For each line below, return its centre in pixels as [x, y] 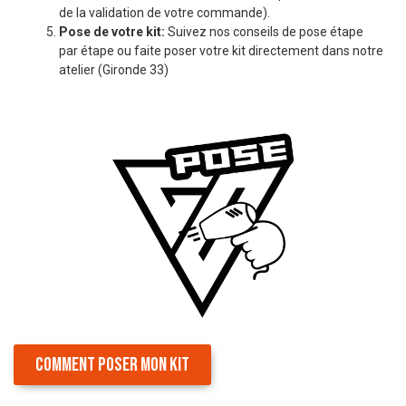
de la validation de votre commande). [164, 13]
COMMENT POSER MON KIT [112, 364]
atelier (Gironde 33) [114, 70]
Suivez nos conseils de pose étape [264, 32]
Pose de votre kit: [112, 32]
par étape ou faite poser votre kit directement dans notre [221, 51]
